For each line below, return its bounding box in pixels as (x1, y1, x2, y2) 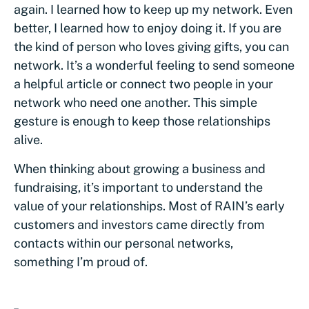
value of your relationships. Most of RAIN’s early (14, 199, 285, 213)
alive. (14, 132, 43, 147)
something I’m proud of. (14, 255, 150, 269)
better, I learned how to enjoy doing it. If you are (14, 21, 281, 35)
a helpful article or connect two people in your (14, 77, 273, 91)
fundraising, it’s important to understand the (14, 180, 263, 195)
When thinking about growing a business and (14, 161, 266, 176)
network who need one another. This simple (14, 95, 257, 110)
